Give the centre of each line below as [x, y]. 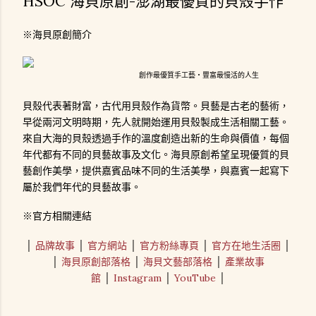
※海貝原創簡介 [57, 35]
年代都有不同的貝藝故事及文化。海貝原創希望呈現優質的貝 [156, 154]
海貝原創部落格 [96, 261]
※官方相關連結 [57, 216]
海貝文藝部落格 [178, 261]
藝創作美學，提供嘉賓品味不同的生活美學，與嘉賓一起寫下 [156, 170]
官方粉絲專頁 [169, 245]
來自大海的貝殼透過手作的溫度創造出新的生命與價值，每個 [156, 138]
